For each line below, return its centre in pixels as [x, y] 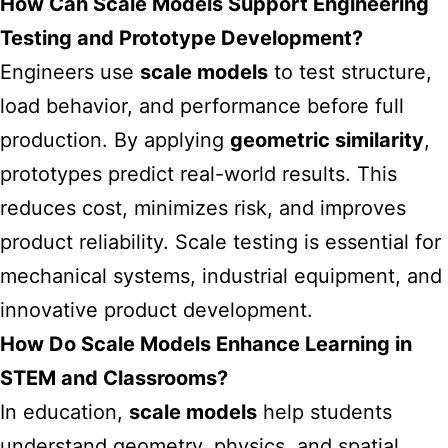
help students [324, 412]
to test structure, [350, 72]
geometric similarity [327, 140]
